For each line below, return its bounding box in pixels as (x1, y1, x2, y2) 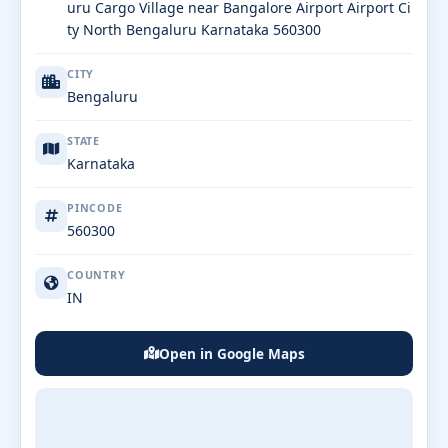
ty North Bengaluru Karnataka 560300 (67, 19, 321, 39)
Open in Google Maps (158, 343, 305, 363)
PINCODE (67, 200, 123, 215)
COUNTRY (67, 267, 126, 282)
